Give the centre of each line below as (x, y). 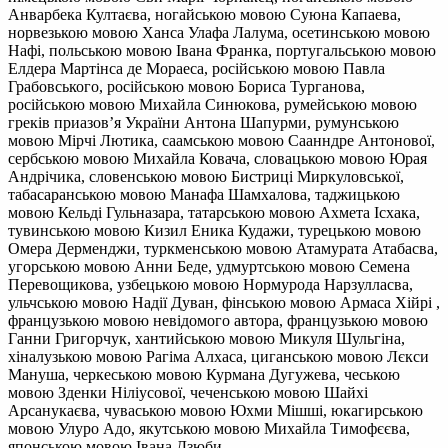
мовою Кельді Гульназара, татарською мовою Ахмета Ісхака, (214, 212)
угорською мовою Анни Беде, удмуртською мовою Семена (209, 266)
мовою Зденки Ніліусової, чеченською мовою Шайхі (188, 392)
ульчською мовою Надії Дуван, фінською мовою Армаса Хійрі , (224, 302)
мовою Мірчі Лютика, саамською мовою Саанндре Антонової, (221, 140)
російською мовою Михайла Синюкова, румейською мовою (212, 104)
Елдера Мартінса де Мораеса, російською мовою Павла (196, 68)
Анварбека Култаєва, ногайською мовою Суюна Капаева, (204, 14)
